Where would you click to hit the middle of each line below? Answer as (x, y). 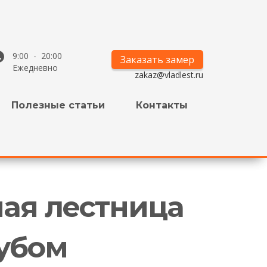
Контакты (162, 105)
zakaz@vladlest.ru (169, 74)
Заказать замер (157, 59)
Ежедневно (35, 67)
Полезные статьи (58, 105)
